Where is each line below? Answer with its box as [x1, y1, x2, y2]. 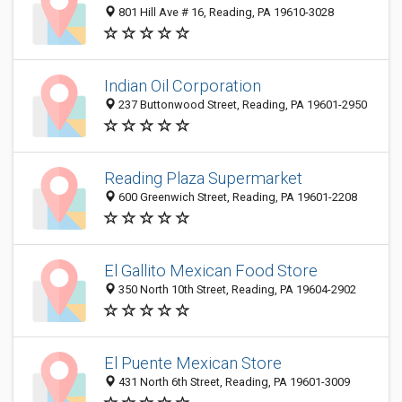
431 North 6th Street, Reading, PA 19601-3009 [116, 375, 350, 389]
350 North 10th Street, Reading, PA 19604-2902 [116, 283, 356, 297]
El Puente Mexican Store [104, 354, 282, 373]
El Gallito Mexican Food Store [104, 261, 318, 281]
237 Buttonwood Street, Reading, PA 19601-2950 [116, 98, 367, 112]
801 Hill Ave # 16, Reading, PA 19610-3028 [116, 5, 334, 20]
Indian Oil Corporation [104, 76, 261, 96]
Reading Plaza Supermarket [104, 169, 302, 188]
